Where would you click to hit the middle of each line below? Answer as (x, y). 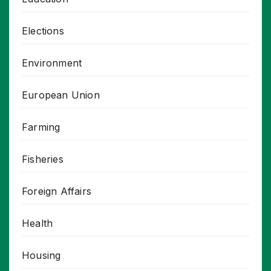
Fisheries (43, 159)
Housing (41, 256)
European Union (61, 95)
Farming (41, 127)
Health (38, 224)
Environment (52, 63)
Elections (43, 31)
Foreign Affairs (57, 191)
